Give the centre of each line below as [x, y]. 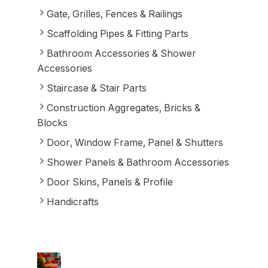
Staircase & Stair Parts [96, 88]
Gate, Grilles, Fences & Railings [114, 14]
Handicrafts [72, 202]
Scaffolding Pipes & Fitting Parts [117, 33]
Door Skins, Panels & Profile [109, 182]
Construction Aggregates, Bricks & [123, 108]
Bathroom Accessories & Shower [121, 53]
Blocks [52, 123]
